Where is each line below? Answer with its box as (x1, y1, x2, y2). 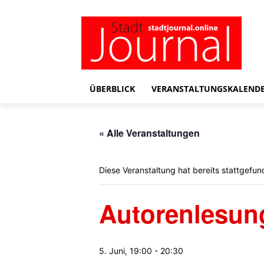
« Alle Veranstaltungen (99, 126, 200, 140)
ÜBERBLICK (90, 83, 135, 94)
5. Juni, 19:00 (99, 246, 152, 256)
